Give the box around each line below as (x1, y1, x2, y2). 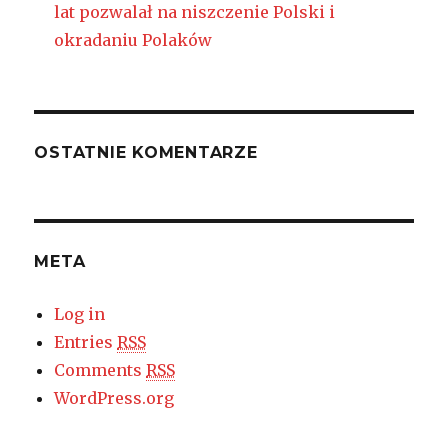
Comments (54, 360, 147, 381)
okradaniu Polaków (54, 30, 213, 51)
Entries (54, 332, 118, 353)
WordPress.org (54, 388, 175, 409)
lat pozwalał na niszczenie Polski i (54, 2, 336, 23)
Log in (54, 304, 106, 325)
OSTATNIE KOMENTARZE (34, 143, 258, 163)
